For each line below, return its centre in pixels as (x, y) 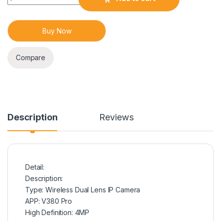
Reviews (116, 117)
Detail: (35, 167)
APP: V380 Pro (49, 201)
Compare (31, 58)
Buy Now (57, 31)
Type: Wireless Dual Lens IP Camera (83, 189)
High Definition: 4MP (57, 212)
